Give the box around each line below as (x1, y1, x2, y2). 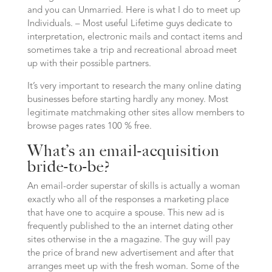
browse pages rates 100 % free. (27, 122, 152, 131)
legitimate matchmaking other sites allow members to (27, 109, 245, 118)
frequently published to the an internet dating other (27, 222, 233, 231)
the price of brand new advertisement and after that (27, 249, 234, 258)
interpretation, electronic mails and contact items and (27, 33, 242, 42)
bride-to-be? (27, 157, 110, 176)
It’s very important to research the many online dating (27, 82, 241, 91)
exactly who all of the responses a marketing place (27, 195, 229, 205)
